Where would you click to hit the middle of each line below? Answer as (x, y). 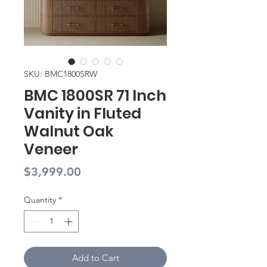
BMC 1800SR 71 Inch (95, 95)
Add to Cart (95, 257)
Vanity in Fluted (83, 113)
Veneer (51, 149)
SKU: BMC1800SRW (60, 74)
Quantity (40, 199)
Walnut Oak (69, 131)
